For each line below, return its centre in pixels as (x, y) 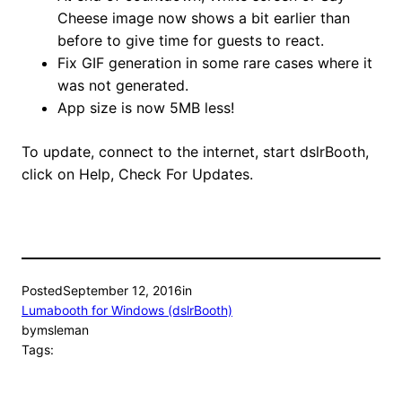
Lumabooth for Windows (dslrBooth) (127, 310)
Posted (42, 291)
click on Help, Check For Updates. (137, 175)
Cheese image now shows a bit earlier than (204, 18)
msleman (63, 330)
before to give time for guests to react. (191, 41)
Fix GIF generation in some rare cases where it (215, 63)
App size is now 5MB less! (146, 108)
